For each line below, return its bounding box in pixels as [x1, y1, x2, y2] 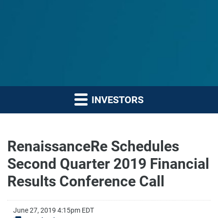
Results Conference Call [7, 173, 164, 190]
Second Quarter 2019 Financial [7, 155, 209, 172]
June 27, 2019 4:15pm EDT [13, 206, 94, 214]
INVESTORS [89, 94, 144, 106]
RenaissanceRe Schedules [7, 138, 179, 155]
